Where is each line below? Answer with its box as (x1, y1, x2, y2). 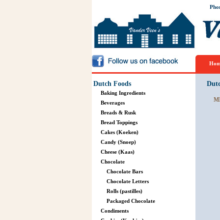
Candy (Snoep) (100, 139, 136, 145)
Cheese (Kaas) (100, 149, 135, 155)
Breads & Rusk (100, 110, 136, 115)
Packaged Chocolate (106, 198, 155, 204)
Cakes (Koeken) (100, 129, 138, 135)
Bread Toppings (100, 119, 137, 125)
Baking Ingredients (100, 90, 145, 96)
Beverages (100, 100, 125, 106)
